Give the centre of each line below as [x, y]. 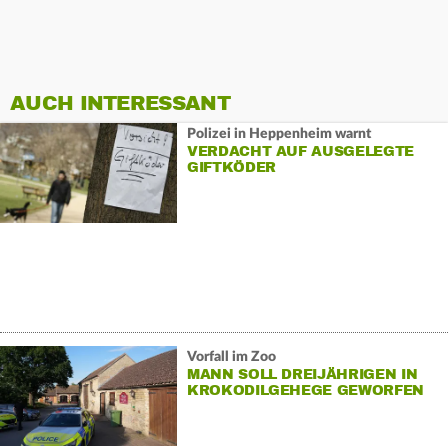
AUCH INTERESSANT [120, 104]
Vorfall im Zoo [231, 356]
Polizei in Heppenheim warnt [278, 133]
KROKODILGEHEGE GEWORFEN [305, 390]
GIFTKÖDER [231, 167]
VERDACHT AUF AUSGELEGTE [300, 151]
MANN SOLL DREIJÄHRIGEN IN [302, 374]
